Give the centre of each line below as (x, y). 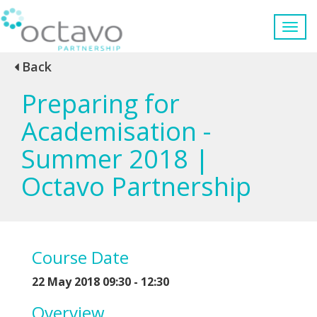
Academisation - (116, 131)
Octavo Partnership (136, 186)
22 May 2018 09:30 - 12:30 (100, 281)
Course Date (80, 257)
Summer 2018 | (115, 158)
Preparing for (100, 103)
